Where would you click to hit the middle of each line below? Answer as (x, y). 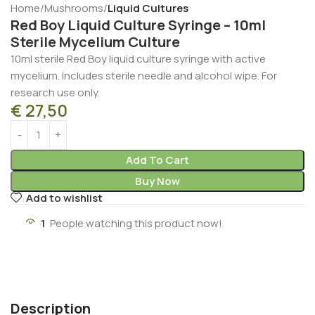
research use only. (55, 92)
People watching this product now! (136, 224)
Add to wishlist (64, 198)
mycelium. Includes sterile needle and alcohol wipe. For (144, 75)
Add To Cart (157, 160)
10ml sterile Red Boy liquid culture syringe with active (138, 58)
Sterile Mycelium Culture (95, 41)
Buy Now (157, 181)
